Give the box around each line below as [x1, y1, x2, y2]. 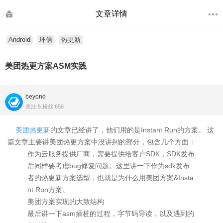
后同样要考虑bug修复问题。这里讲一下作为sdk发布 [27, 162, 190, 170]
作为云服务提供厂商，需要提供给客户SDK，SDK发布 [27, 150, 195, 158]
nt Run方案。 [27, 186, 69, 194]
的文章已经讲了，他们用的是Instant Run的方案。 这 [50, 126, 214, 134]
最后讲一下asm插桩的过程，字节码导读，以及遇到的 [27, 210, 194, 218]
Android [8, 36, 30, 43]
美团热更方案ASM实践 [5, 62, 87, 70]
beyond [25, 93, 46, 100]
